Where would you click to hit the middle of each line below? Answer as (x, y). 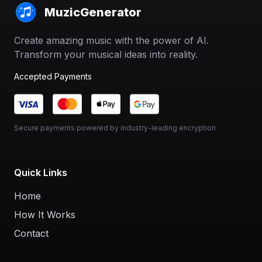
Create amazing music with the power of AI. (111, 40)
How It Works (45, 215)
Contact (31, 233)
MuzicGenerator (93, 12)
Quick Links (41, 173)
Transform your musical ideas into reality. (106, 54)
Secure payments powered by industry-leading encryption (115, 128)
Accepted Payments (53, 76)
